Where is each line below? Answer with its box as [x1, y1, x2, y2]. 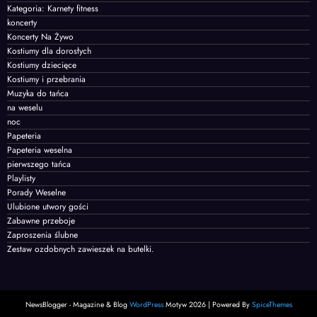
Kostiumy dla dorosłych [7, 44, 91, 57]
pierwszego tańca [7, 157, 71, 171]
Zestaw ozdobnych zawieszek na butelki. [7, 242, 154, 255]
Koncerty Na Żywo [7, 30, 74, 43]
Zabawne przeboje [7, 214, 75, 227]
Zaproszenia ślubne [7, 228, 78, 241]
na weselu [7, 100, 42, 114]
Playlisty [7, 171, 35, 185]
